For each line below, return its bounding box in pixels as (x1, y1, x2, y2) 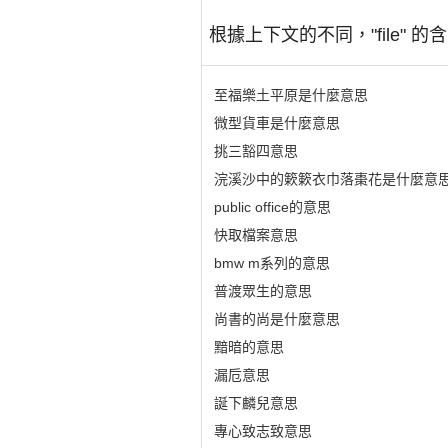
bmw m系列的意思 (213, 255, 330, 271)
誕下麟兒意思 (213, 395, 298, 411)
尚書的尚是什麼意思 (213, 311, 340, 327)
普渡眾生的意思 (213, 283, 312, 299)
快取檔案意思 (213, 227, 298, 243)
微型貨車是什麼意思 (213, 115, 340, 131)
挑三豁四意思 (213, 143, 298, 159)
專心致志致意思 (213, 423, 312, 439)
